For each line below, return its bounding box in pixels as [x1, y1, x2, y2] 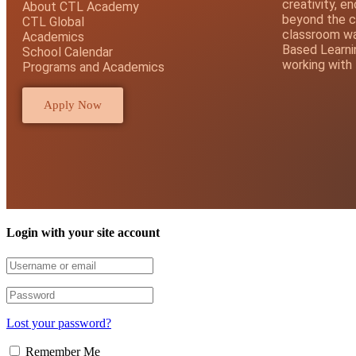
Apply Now [44, 99, 102, 112]
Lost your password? [6, 315, 111, 330]
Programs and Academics [22, 60, 164, 75]
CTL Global [22, 14, 84, 30]
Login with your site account [6, 226, 160, 240]
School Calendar [22, 44, 113, 60]
